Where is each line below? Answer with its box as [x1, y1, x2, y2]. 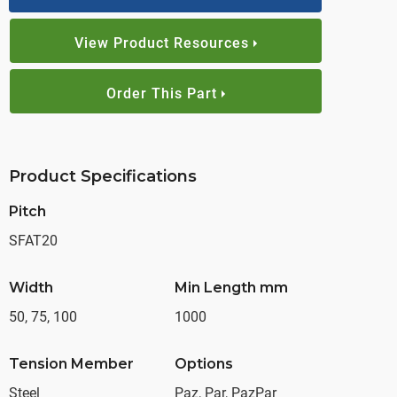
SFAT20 [9, 232, 58, 249]
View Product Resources [74, 35, 249, 51]
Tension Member [9, 355, 134, 372]
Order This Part [106, 85, 217, 102]
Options [174, 355, 233, 372]
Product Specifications [9, 167, 197, 186]
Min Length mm [174, 279, 288, 296]
